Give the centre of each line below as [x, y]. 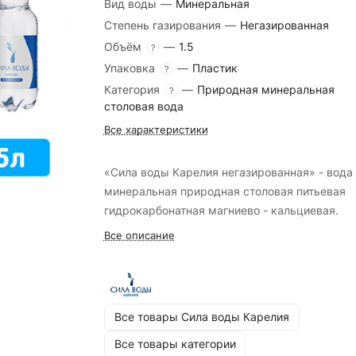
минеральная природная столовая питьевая [224, 191]
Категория [133, 89]
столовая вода [143, 106]
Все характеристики [156, 130]
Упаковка [131, 68]
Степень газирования [164, 25]
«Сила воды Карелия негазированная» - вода [228, 172]
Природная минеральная [265, 89]
